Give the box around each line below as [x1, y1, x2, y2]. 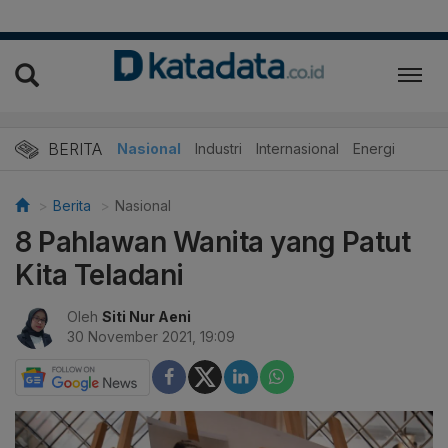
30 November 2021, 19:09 [67, 327, 235, 345]
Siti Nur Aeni [102, 307, 191, 325]
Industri [195, 139, 242, 157]
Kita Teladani [15, 257, 184, 292]
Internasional [256, 139, 339, 157]
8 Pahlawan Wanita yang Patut [15, 224, 410, 259]
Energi [353, 139, 395, 157]
